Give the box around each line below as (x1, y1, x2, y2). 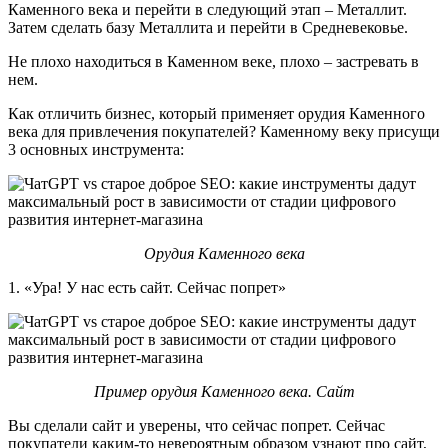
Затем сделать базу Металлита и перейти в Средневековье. (8, 18, 408, 36)
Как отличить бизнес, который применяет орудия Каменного (8, 104, 425, 122)
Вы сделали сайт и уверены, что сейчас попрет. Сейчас (8, 416, 385, 434)
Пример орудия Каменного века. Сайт (93, 382, 355, 400)
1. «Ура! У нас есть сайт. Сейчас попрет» (8, 278, 286, 296)
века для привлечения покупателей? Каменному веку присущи (8, 122, 440, 140)
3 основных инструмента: (8, 140, 184, 158)
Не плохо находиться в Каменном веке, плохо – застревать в (8, 52, 419, 70)
